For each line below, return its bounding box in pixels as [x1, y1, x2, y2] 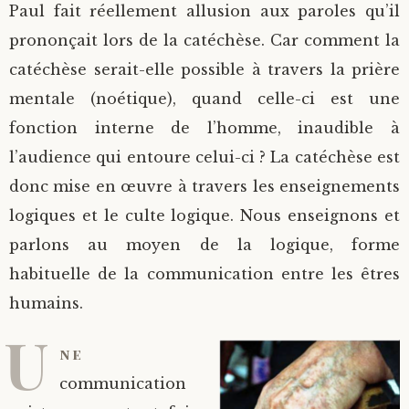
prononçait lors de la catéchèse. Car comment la [9, 31, 400, 49]
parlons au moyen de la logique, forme [9, 236, 400, 254]
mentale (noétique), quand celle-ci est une [9, 89, 400, 108]
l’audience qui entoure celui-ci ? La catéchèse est [9, 148, 400, 166]
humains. [9, 294, 83, 312]
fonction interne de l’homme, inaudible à [9, 119, 400, 137]
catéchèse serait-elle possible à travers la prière [9, 60, 400, 79]
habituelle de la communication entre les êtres [9, 265, 400, 283]
